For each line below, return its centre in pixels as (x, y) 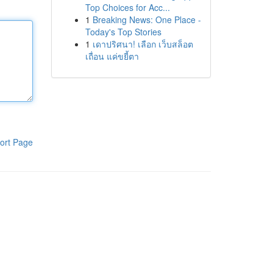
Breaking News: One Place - (147, 19)
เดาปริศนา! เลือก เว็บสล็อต (143, 44)
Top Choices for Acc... (127, 7)
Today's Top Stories (123, 32)
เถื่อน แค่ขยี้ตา (112, 56)
